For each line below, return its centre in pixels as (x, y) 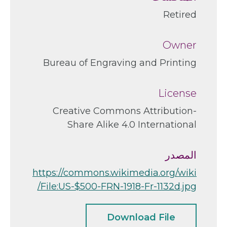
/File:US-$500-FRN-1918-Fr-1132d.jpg (117, 186)
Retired (180, 14)
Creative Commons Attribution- (125, 111)
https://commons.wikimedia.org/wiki (115, 173)
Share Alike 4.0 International (132, 124)
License (177, 93)
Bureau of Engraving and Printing (120, 63)
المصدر (181, 155)
